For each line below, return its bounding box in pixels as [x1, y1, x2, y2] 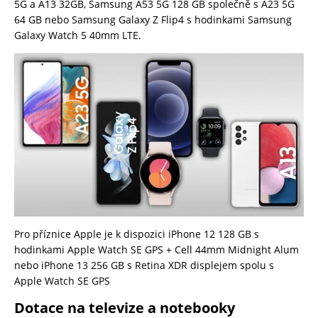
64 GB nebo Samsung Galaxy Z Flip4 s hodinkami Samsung [14, 13, 292, 27]
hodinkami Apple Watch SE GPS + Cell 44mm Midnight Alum [14, 242, 299, 256]
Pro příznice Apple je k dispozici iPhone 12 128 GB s [14, 226, 259, 241]
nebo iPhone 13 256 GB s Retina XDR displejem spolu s [14, 258, 274, 272]
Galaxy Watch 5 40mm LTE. [14, 28, 144, 43]
